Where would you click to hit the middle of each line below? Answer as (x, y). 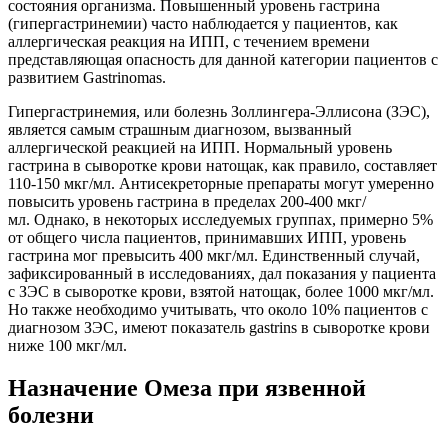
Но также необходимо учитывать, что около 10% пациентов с (218, 310)
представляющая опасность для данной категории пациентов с (223, 60)
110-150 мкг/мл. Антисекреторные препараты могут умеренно (221, 184)
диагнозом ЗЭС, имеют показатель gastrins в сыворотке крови (219, 328)
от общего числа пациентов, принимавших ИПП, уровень (207, 238)
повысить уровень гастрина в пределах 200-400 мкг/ (187, 202)
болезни (51, 415)
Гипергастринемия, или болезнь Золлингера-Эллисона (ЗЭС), (219, 112)
